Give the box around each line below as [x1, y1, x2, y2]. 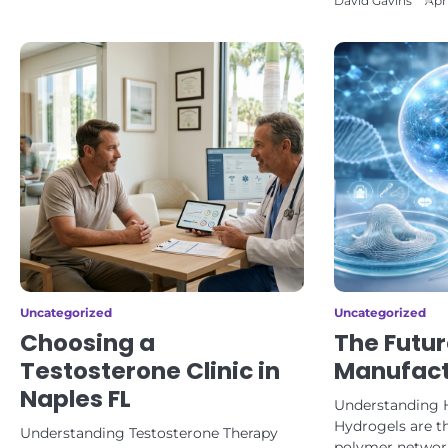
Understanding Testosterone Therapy [20, 424, 278, 442]
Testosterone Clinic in [20, 355, 280, 387]
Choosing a [20, 327, 155, 359]
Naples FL [20, 383, 131, 415]
